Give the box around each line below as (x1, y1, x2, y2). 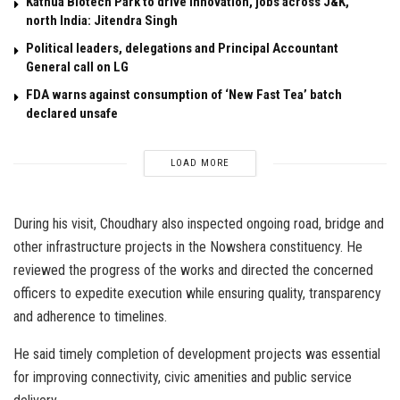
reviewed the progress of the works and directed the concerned (13, 262, 373, 279)
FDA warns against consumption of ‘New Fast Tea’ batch (26, 87, 342, 104)
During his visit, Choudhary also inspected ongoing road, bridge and (13, 215, 384, 233)
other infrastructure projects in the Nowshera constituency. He (13, 238, 362, 256)
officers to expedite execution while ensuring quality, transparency (13, 285, 381, 303)
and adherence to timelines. (13, 308, 167, 326)
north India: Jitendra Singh (26, 12, 178, 29)
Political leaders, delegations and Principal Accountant (26, 40, 338, 57)
